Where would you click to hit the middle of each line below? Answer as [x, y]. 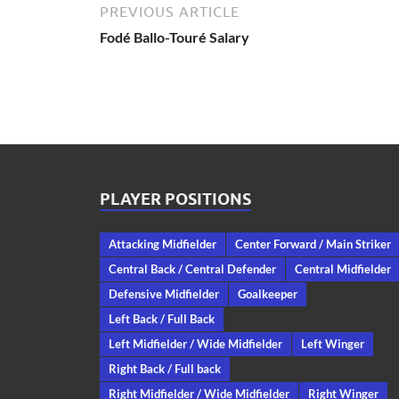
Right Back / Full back [165, 368]
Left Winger [333, 343]
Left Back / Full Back [162, 318]
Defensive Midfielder [164, 293]
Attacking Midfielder [163, 244]
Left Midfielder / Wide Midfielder [195, 343]
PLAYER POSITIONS [175, 199]
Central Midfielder [343, 269]
